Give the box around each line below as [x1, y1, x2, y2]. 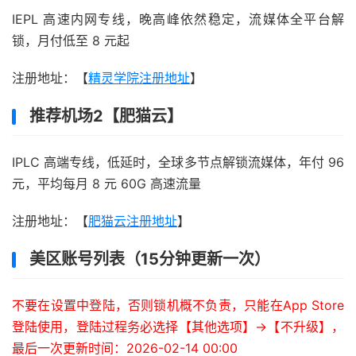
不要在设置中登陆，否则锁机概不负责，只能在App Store [12, 297, 344, 313]
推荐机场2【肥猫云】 [29, 106, 183, 126]
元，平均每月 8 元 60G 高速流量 [12, 176, 201, 192]
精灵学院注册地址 [88, 70, 190, 86]
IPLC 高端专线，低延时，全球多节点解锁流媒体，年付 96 [12, 154, 344, 170]
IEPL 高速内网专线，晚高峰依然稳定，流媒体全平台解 [12, 11, 344, 27]
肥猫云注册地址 [88, 213, 177, 229]
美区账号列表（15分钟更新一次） [29, 250, 270, 269]
